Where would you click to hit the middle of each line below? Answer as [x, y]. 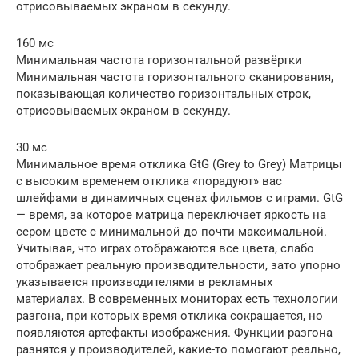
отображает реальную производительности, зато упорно [178, 265]
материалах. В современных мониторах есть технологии [177, 298]
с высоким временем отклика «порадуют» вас [149, 181]
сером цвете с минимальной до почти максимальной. [171, 231]
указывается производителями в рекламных [144, 282]
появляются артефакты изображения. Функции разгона [174, 332]
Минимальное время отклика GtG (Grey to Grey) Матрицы [179, 164]
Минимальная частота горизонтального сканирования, [175, 77]
